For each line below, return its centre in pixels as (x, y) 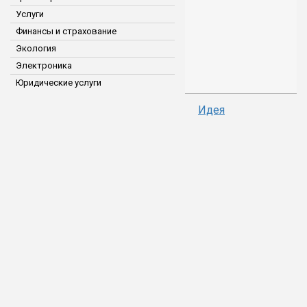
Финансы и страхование (66, 31)
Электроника (44, 65)
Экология (36, 48)
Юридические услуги (59, 83)
